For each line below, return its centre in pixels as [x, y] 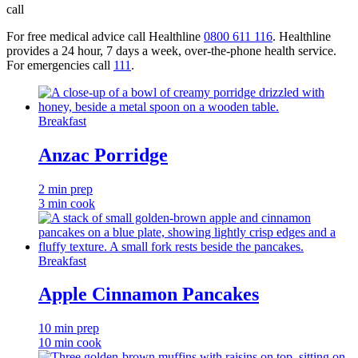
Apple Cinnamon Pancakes [149, 294]
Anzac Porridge [103, 155]
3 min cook [67, 203]
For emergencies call [60, 65]
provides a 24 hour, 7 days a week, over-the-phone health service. [171, 50]
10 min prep [69, 328]
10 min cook [70, 343]
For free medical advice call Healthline [105, 36]
